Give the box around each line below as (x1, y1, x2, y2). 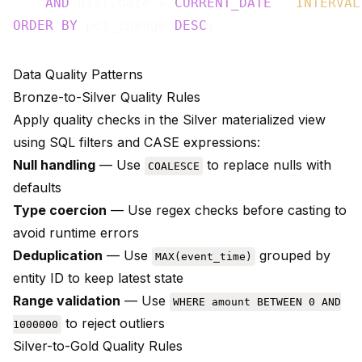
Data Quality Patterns (13, 66, 143, 83)
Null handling (13, 157, 95, 174)
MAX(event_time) (155, 250, 252, 263)
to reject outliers (61, 315, 165, 332)
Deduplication (13, 247, 103, 264)
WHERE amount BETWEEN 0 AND (173, 296, 341, 309)
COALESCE (148, 160, 200, 173)
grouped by (255, 247, 330, 264)
